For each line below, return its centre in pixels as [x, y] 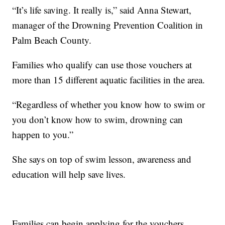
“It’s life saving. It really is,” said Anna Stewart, [102, 10]
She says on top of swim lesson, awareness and [102, 159]
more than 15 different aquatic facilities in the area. [109, 80]
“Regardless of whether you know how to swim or [109, 104]
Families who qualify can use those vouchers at [102, 65]
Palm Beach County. [53, 40]
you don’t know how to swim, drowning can [98, 120]
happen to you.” [43, 135]
